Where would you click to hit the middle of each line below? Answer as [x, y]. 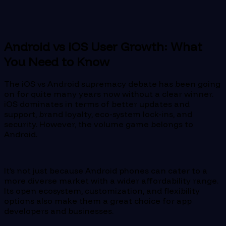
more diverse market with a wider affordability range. [111, 181]
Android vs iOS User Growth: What [103, 46]
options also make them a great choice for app [98, 201]
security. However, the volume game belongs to [99, 124]
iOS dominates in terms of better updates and [97, 104]
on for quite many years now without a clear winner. [109, 94]
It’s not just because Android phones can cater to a [106, 171]
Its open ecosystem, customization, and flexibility [102, 191]
